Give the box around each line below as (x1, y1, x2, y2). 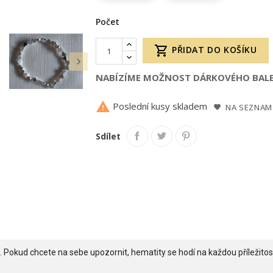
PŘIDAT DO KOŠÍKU (171, 43, 257, 55)
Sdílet (96, 130, 121, 142)
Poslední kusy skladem (110, 100, 208, 113)
